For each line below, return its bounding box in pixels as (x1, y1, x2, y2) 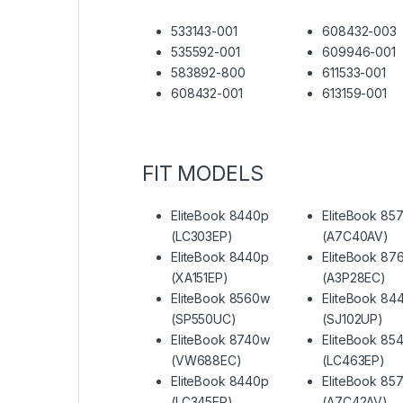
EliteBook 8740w (171, 332, 270, 347)
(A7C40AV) (322, 228, 390, 244)
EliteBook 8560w (171, 291, 270, 306)
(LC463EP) (322, 353, 386, 368)
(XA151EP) (171, 270, 228, 285)
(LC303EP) (171, 228, 233, 244)
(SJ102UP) (322, 311, 384, 327)
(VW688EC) (171, 353, 242, 368)
